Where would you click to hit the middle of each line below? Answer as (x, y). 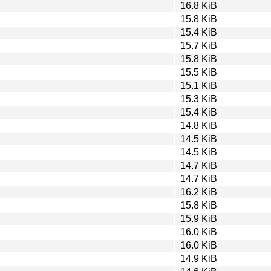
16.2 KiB (199, 192)
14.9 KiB (199, 258)
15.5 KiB (199, 72)
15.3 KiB (199, 99)
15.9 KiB (199, 218)
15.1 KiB (199, 85)
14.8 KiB (199, 125)
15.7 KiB (199, 45)
